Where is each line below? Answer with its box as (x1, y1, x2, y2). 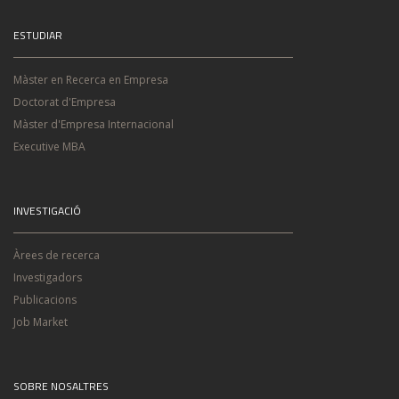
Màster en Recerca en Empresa (13, 72, 168, 87)
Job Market (13, 314, 68, 330)
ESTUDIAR (13, 27, 62, 44)
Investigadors (13, 270, 82, 285)
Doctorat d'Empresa (13, 94, 116, 110)
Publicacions (13, 292, 77, 307)
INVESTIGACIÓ (13, 202, 81, 219)
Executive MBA (13, 139, 85, 154)
